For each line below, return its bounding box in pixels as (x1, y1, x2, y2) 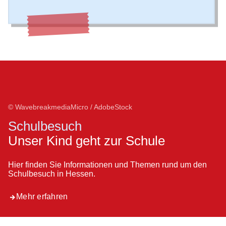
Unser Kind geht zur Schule (8, 133, 165, 149)
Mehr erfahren (16, 192, 68, 201)
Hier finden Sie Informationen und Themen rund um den (8, 160, 207, 169)
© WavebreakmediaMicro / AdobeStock (8, 103, 132, 111)
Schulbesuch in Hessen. (8, 169, 95, 179)
